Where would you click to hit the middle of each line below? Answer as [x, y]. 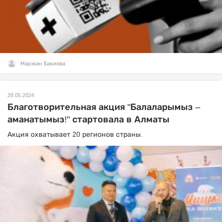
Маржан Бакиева [43, 63]
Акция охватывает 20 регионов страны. [75, 134]
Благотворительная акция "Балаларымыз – [104, 107]
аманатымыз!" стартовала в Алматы [88, 119]
